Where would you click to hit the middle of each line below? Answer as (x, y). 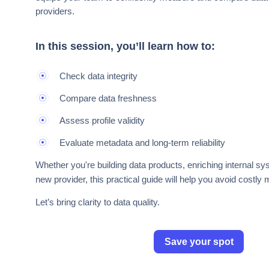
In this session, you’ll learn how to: (125, 47)
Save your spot (199, 242)
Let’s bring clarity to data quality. (98, 202)
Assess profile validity (102, 121)
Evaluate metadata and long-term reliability (142, 143)
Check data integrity (98, 76)
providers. (55, 11)
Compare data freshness (108, 98)
